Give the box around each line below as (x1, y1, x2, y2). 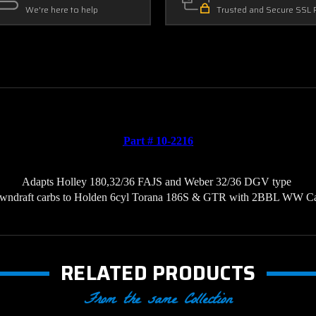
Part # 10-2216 (123, 135, 193, 147)
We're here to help (25, 3, 98, 16)
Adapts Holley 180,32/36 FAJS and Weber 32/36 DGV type (22, 176, 294, 188)
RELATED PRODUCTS (61, 257, 255, 288)
